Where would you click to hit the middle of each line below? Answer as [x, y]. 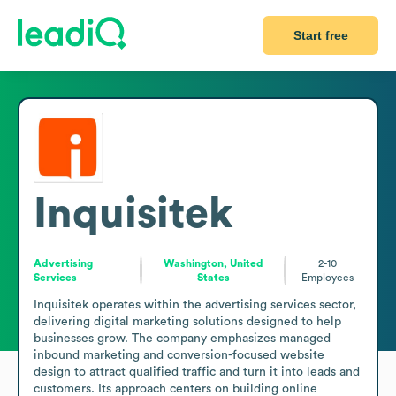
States [213, 277]
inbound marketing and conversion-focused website [179, 355]
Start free [320, 35]
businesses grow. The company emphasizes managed [182, 338]
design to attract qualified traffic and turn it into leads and [197, 372]
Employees [328, 277]
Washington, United [213, 263]
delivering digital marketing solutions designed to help [187, 321]
